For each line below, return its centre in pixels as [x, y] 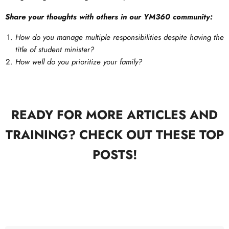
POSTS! [114, 155]
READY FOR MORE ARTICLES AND [114, 115]
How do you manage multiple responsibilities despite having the [120, 37]
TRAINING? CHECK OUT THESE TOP [114, 135]
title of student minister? [55, 50]
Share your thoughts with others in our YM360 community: [109, 17]
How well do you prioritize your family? [79, 62]
